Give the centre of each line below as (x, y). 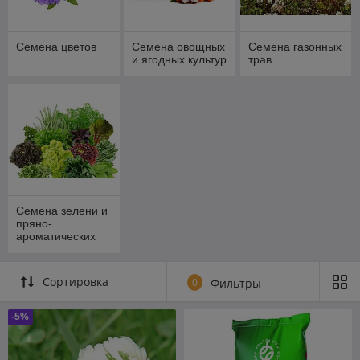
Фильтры (236, 284)
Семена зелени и (62, 211)
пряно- (34, 224)
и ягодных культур (180, 59)
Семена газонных (295, 46)
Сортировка (76, 282)
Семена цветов (56, 46)
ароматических (56, 237)
